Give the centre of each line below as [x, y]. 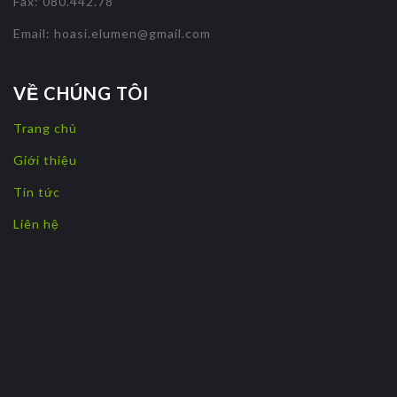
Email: [34, 33]
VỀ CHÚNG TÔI [81, 93]
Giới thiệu [45, 160]
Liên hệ [36, 223]
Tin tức [37, 191]
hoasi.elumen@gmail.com [132, 33]
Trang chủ [45, 128]
